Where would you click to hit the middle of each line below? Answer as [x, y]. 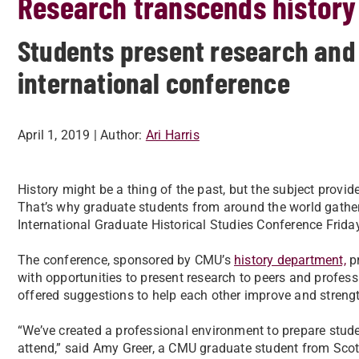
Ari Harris [172, 135]
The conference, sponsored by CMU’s [126, 260]
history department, [290, 260]
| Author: [118, 135]
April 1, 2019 [54, 135]
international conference [154, 82]
